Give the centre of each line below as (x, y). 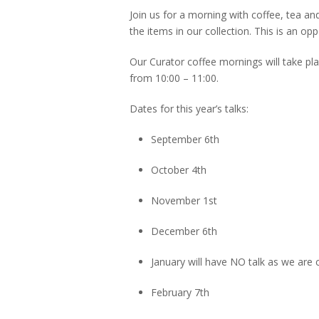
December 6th (184, 231)
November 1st (184, 200)
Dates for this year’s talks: (189, 108)
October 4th (179, 169)
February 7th (180, 292)
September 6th (185, 139)
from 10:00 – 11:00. (174, 78)
